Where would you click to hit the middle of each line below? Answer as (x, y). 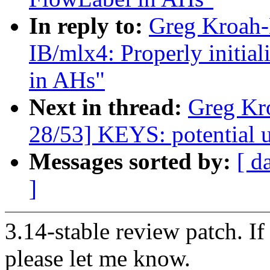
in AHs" (67, 80)
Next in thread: (108, 107)
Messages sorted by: (133, 162)
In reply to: (89, 26)
